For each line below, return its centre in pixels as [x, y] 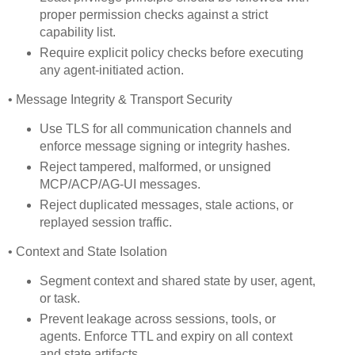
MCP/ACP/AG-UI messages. [120, 184]
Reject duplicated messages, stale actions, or [166, 204]
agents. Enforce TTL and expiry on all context [166, 336]
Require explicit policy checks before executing [171, 53]
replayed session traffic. [105, 222]
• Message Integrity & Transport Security [120, 100]
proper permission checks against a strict [153, 15]
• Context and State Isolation [88, 251]
